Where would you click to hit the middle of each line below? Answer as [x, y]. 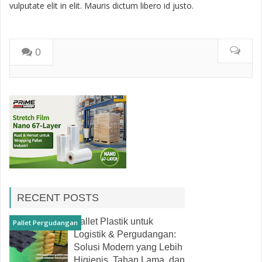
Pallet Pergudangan [45, 223]
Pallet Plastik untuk [113, 222]
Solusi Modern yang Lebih [128, 247]
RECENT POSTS [58, 198]
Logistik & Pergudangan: [125, 235]
